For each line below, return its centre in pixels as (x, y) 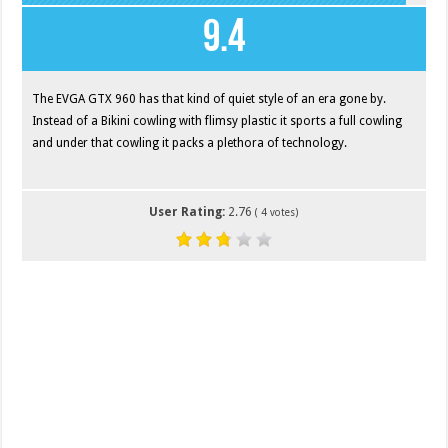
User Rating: (189, 211)
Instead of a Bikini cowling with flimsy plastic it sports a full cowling (217, 120)
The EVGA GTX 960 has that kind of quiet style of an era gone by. (209, 98)
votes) (283, 212)
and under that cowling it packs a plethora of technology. (190, 142)
